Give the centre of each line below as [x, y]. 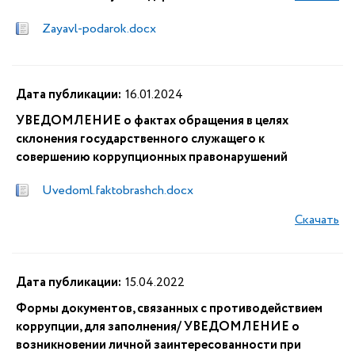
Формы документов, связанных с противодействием [169, 309]
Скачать [317, 220]
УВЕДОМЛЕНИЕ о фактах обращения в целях [152, 121]
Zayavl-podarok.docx [99, 29]
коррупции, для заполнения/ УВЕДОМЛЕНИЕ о [158, 327]
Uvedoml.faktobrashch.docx [118, 191]
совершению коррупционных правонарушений [152, 157]
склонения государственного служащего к [140, 139]
